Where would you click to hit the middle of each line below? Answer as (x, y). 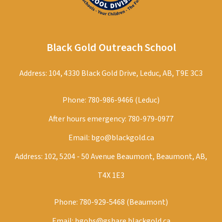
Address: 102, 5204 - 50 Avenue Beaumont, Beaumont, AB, (111, 157)
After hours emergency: (88, 119)
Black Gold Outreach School (111, 48)
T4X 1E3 (111, 175)
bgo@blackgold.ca (122, 138)
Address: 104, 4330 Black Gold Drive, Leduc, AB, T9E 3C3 (111, 73)
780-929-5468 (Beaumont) (124, 202)
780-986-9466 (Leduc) (124, 100)
